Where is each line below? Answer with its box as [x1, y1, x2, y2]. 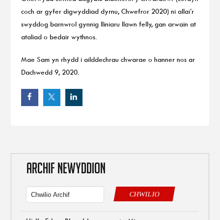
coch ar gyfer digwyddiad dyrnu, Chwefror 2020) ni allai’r [21, 7, 194, 15]
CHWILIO [129, 190, 161, 198]
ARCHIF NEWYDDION [22, 160, 106, 176]
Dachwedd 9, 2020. [21, 68, 79, 77]
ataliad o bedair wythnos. [21, 32, 97, 41]
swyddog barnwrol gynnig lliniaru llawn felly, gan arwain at [21, 20, 196, 28]
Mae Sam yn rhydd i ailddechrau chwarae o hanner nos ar [21, 55, 195, 64]
